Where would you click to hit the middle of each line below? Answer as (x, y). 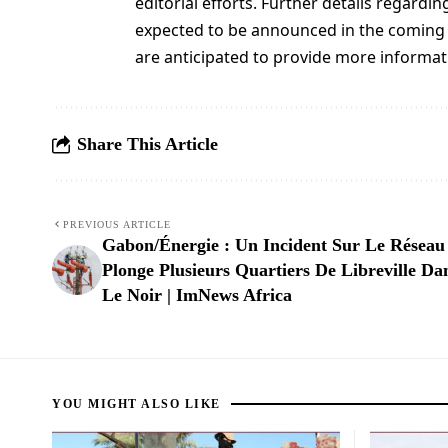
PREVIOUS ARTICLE (117, 224)
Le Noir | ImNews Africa (197, 294)
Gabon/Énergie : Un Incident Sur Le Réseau (273, 244)
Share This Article (147, 143)
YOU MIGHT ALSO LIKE (136, 403)
